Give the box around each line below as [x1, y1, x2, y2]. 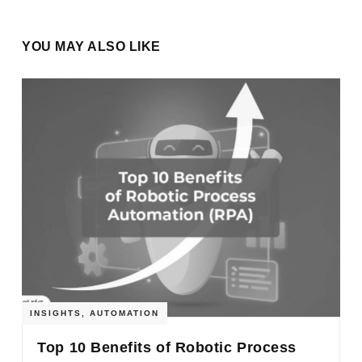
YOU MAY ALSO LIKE [22, 39, 161, 53]
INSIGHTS [30, 308, 82, 318]
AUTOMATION [90, 308, 160, 318]
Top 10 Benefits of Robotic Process [37, 339, 297, 356]
